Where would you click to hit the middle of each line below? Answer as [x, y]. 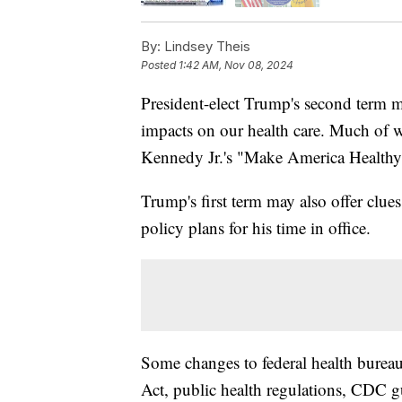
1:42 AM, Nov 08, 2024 [236, 65]
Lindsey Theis [205, 46]
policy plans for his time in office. [256, 227]
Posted [160, 65]
